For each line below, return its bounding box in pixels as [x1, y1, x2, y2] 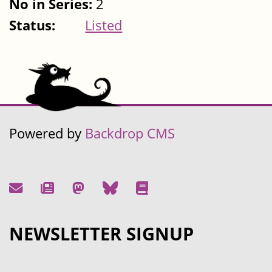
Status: [9, 16, 59, 35]
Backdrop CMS [85, 124, 175, 143]
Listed [85, 16, 123, 35]
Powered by [9, 124, 85, 143]
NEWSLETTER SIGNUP [9, 222, 194, 246]
